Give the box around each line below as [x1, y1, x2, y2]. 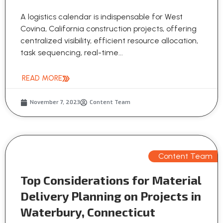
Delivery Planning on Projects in [20, 189, 201, 204]
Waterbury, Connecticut [20, 205, 155, 220]
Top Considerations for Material [20, 173, 201, 188]
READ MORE [22, 74, 62, 83]
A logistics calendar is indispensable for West [20, 12, 183, 22]
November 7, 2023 [30, 99, 80, 107]
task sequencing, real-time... [20, 48, 123, 58]
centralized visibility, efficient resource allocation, [20, 36, 198, 46]
